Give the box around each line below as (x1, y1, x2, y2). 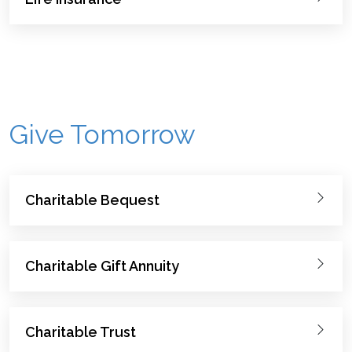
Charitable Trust (25, 323, 136, 340)
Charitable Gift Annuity (25, 257, 179, 274)
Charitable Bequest (25, 191, 159, 208)
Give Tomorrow (9, 118, 196, 150)
